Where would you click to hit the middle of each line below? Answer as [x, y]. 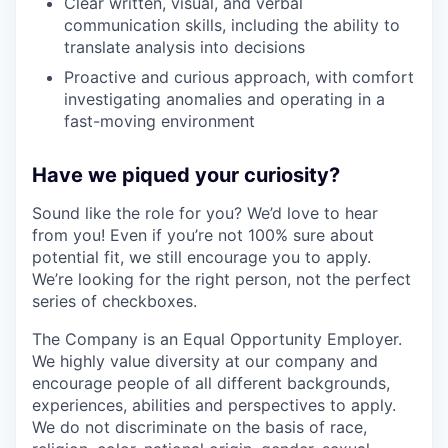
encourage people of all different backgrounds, [211, 383]
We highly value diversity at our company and [205, 361]
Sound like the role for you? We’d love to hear [205, 213]
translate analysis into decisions [184, 47]
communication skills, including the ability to [232, 25]
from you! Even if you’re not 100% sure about [203, 235]
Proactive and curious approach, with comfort [239, 77]
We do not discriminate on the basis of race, [199, 427]
